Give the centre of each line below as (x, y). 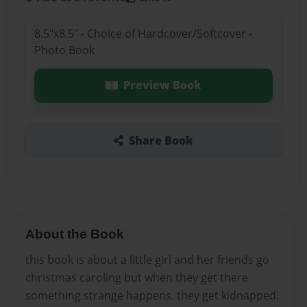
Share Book (161, 140)
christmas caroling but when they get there (137, 278)
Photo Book (64, 50)
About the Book (75, 234)
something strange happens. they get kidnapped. (152, 296)
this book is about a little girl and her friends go (147, 260)
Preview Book (162, 85)
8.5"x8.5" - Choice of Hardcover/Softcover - (143, 34)
